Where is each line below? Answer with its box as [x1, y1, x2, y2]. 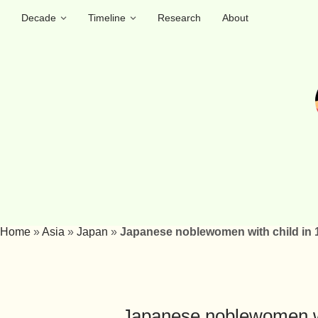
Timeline [88, 12, 126, 23]
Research [158, 12, 201, 23]
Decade [21, 12, 56, 23]
